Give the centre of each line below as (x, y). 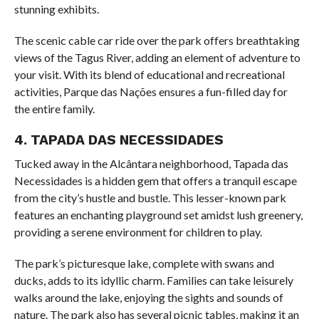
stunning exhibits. (56, 9)
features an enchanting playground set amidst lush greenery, (158, 215)
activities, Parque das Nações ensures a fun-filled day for (151, 92)
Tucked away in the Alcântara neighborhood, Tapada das (151, 164)
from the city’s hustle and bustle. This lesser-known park (150, 198)
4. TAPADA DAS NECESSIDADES (119, 140)
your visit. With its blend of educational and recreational (149, 75)
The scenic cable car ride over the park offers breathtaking (157, 41)
